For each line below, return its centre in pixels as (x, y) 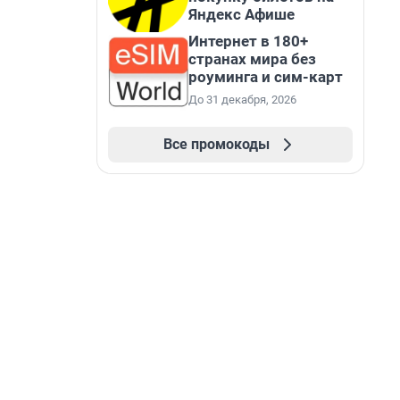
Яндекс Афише (242, 14)
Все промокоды (216, 144)
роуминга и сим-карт (266, 77)
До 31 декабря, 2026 (242, 100)
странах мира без (252, 59)
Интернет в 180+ (248, 41)
